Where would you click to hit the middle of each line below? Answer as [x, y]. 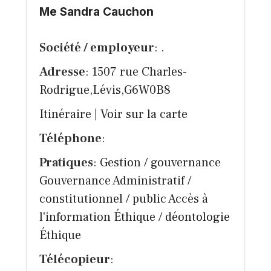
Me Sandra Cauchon [96, 12]
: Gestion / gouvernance [157, 163]
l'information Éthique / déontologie [135, 217]
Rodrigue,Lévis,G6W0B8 [105, 90]
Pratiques [66, 163]
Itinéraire [65, 115]
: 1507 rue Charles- [136, 72]
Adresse [62, 72]
